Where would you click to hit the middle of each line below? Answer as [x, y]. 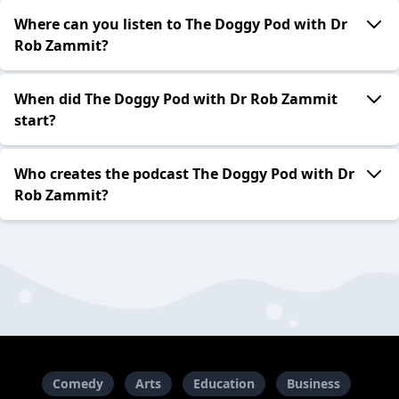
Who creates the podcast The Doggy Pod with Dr [184, 174]
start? [35, 121]
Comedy [77, 383]
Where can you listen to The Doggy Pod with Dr [181, 24]
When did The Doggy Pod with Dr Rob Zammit [176, 99]
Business [313, 383]
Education [224, 383]
